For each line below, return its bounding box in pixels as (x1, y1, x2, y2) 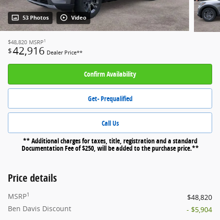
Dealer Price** (47, 49, 82, 56)
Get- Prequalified (87, 94, 133, 104)
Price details (8, 170, 57, 185)
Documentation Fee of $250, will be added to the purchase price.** (21, 143, 199, 153)
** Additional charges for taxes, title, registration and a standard (23, 136, 197, 145)
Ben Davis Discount (8, 203, 71, 213)
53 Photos (23, 14, 49, 22)
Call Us (101, 118, 119, 128)
